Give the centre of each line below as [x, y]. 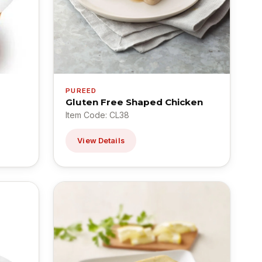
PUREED [81, 91]
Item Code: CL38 [98, 115]
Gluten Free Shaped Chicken [135, 102]
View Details [101, 141]
